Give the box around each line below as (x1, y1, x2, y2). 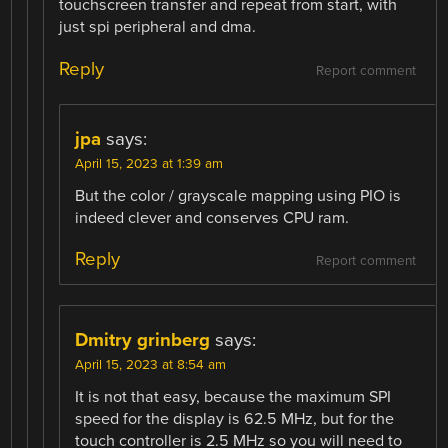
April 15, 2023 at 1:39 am (75, 155, 224, 172)
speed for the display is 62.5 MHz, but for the (75, 408, 395, 429)
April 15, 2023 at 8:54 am (75, 356, 227, 373)
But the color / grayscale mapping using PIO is (75, 185, 402, 206)
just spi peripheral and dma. (59, 17, 257, 38)
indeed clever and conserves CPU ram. (75, 207, 350, 228)
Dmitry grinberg (75, 328, 211, 351)
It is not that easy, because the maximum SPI (75, 386, 392, 407)
